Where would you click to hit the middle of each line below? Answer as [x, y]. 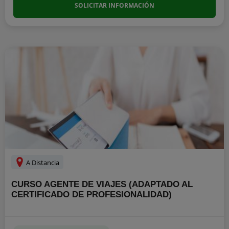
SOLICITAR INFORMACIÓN [114, 5]
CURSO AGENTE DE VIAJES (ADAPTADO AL [102, 184]
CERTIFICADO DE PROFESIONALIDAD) [91, 194]
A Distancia [42, 163]
